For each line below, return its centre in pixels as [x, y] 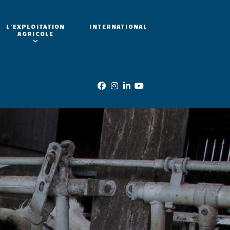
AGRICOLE [36, 33]
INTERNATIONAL [119, 26]
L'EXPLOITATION [35, 26]
